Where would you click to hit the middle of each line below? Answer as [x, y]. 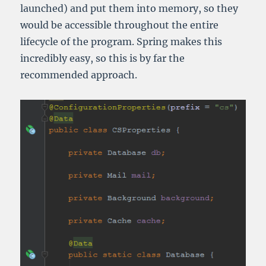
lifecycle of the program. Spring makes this [121, 42]
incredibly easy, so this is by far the [103, 58]
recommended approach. [79, 75]
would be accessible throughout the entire [120, 25]
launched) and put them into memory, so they [129, 9]
